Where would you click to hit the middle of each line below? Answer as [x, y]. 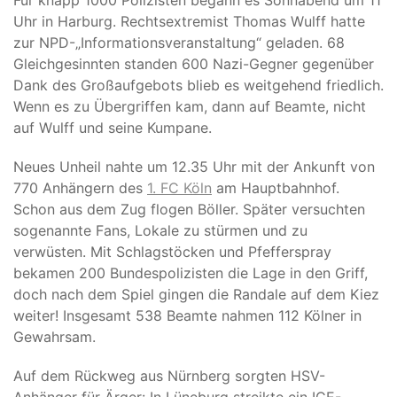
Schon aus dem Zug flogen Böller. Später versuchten [189, 209]
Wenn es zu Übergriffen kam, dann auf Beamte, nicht [190, 106]
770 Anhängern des [80, 188]
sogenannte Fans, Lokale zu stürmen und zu [160, 230]
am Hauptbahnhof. [276, 188]
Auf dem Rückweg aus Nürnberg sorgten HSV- [169, 376]
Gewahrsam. [54, 337]
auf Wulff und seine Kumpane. [113, 128]
